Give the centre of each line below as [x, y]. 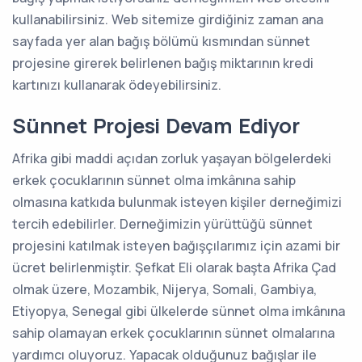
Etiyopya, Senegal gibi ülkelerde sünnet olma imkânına [179, 311]
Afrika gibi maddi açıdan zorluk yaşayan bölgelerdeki [172, 158]
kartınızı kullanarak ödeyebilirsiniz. [117, 84]
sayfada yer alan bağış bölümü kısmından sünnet [161, 41]
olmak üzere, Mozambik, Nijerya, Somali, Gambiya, [164, 289]
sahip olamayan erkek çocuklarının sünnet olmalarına [173, 333]
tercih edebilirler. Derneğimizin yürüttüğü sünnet [162, 223]
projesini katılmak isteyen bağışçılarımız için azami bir [176, 245]
